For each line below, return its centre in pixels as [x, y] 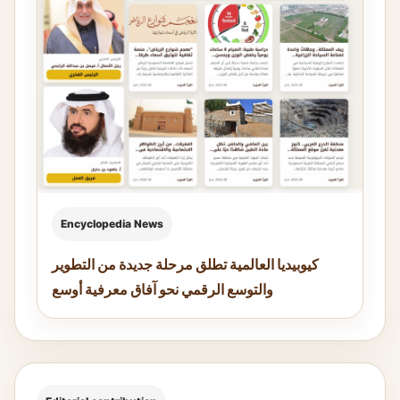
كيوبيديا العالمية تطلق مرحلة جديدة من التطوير [185, 265]
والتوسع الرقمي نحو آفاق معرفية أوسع [162, 290]
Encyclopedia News [112, 224]
